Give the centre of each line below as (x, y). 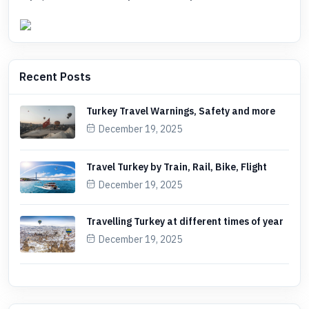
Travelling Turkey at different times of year (185, 221)
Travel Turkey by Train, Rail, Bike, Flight (177, 167)
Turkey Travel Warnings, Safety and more (181, 111)
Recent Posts (55, 77)
